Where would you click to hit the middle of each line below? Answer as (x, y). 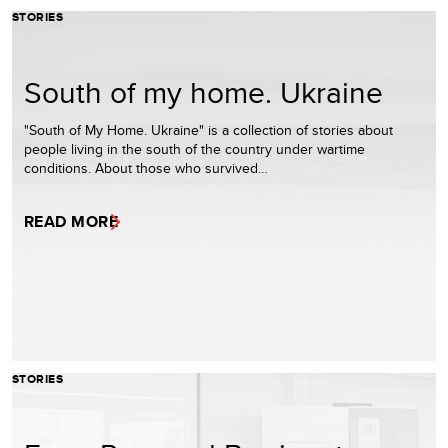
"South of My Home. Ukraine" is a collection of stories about (208, 130)
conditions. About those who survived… (146, 168)
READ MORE (71, 221)
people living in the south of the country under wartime (194, 149)
